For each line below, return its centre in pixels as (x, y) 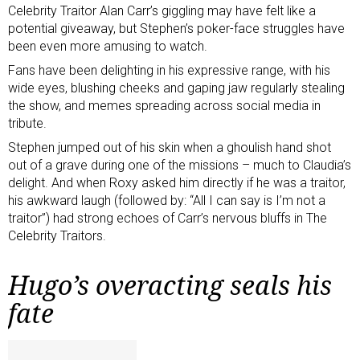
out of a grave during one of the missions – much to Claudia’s (180, 166)
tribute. (27, 124)
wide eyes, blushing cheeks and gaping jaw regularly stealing (176, 88)
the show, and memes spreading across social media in (164, 106)
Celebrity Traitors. (57, 236)
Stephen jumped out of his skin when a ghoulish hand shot (170, 148)
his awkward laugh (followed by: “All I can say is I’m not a (167, 201)
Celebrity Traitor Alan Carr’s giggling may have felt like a (162, 11)
